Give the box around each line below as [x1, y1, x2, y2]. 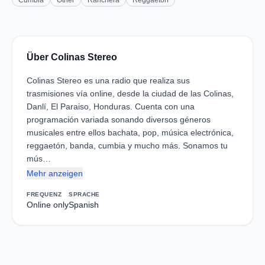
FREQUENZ [27, 191, 62, 198]
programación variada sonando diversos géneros [27, 115, 211, 124]
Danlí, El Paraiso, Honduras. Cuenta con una [27, 102, 195, 111]
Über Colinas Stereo [27, 52, 117, 62]
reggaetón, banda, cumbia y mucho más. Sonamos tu [27, 141, 228, 150]
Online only [27, 200, 69, 209]
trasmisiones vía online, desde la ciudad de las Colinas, [27, 89, 234, 98]
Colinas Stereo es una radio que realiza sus [27, 76, 190, 85]
